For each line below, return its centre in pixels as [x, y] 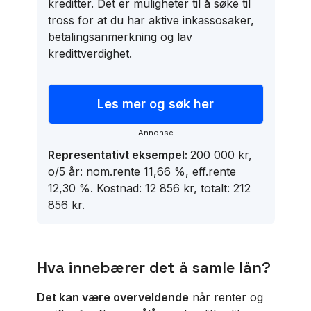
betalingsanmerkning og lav [120, 37]
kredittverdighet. [90, 53]
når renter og [226, 297]
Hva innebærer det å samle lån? [153, 267]
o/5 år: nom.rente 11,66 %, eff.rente [142, 171]
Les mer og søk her [155, 104]
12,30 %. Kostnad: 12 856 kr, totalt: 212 [149, 188]
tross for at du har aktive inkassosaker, [151, 20]
